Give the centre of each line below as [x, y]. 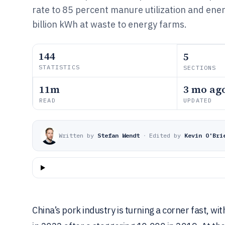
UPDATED [198, 100]
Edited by [165, 135]
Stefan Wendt [119, 135]
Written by [76, 135]
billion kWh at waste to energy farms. [109, 24]
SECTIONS [200, 68]
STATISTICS [59, 67]
